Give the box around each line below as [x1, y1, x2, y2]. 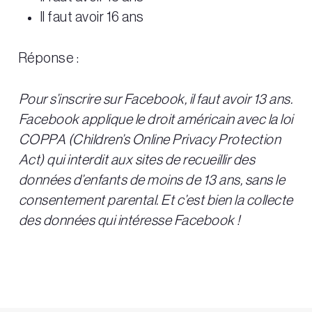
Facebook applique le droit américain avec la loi [18, 113, 293, 127]
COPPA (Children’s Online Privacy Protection [18, 133, 281, 148]
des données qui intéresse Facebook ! [18, 214, 240, 228]
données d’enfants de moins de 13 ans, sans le [18, 173, 286, 188]
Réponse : [18, 52, 79, 66]
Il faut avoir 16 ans [39, 10, 144, 25]
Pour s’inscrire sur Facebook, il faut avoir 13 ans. [18, 93, 293, 107]
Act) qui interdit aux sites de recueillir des [18, 153, 256, 168]
